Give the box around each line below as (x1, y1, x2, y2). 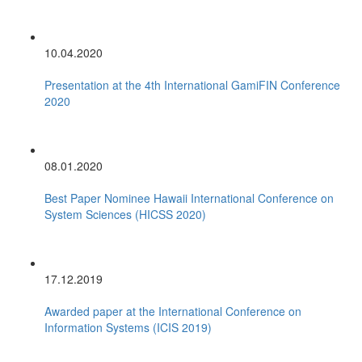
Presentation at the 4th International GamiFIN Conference (44, 76, 340, 93)
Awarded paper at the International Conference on (44, 302, 301, 319)
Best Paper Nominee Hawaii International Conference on (44, 189, 334, 206)
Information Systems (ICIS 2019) (44, 318, 212, 335)
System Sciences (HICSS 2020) (44, 205, 206, 222)
